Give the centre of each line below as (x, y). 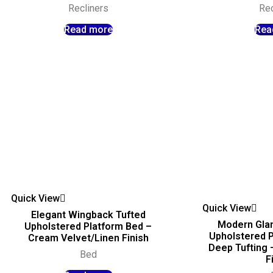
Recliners (88, 8)
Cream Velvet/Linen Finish (88, 238)
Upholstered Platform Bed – (88, 226)
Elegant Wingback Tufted (88, 214)
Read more (88, 29)
